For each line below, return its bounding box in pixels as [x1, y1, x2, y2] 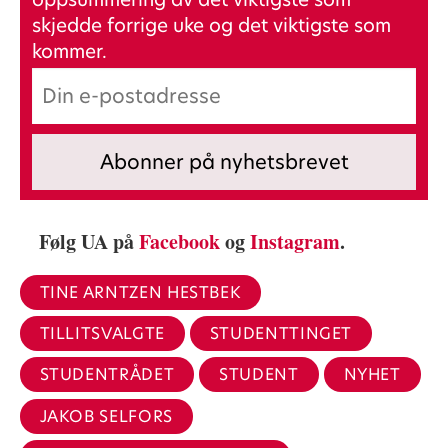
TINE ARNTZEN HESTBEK [39, 280, 242, 304]
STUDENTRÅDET [39, 363, 175, 387]
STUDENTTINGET [209, 321, 353, 345]
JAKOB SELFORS [39, 404, 173, 428]
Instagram [250, 226, 341, 256]
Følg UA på [39, 226, 140, 256]
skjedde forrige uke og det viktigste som [31, 12, 391, 39]
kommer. [31, 38, 107, 65]
